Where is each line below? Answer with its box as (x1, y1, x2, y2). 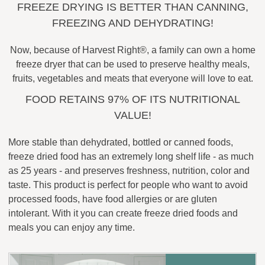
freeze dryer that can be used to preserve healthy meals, (15, 59, 250, 69)
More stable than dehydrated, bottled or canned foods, (8, 137, 233, 147)
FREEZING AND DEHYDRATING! (51, 17, 214, 29)
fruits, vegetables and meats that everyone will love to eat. (12, 73, 253, 83)
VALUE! (114, 109, 151, 121)
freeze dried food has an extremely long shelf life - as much (8, 151, 254, 161)
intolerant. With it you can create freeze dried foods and (8, 208, 238, 218)
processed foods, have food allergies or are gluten (8, 193, 217, 204)
